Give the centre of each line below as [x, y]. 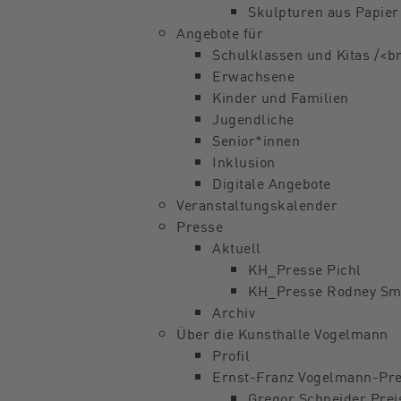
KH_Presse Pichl [305, 269]
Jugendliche [253, 118]
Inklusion [244, 161]
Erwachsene [253, 75]
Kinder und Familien [281, 97]
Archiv [234, 311]
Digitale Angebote [272, 183]
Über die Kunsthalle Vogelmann [282, 333]
